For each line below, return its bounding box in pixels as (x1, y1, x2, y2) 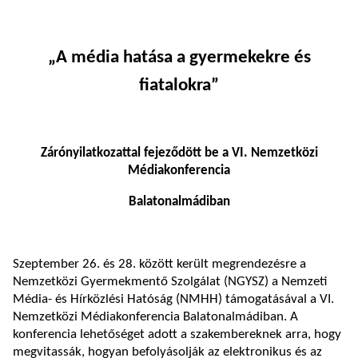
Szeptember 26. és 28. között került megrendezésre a (13, 257, 306, 271)
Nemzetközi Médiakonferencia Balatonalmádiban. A (13, 310, 298, 324)
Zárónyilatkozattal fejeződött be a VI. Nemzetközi (40, 146, 318, 160)
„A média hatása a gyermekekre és (47, 48, 311, 67)
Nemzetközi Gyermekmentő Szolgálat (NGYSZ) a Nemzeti (13, 275, 327, 288)
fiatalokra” (139, 76, 219, 95)
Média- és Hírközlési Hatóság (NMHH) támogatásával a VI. (13, 292, 334, 306)
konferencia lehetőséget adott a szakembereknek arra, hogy (13, 328, 341, 341)
